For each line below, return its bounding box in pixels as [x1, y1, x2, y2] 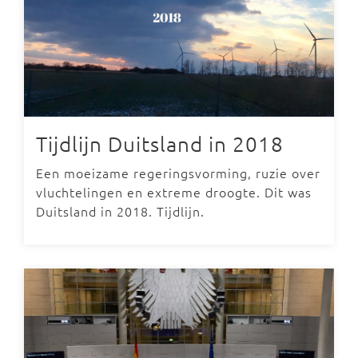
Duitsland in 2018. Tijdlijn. [36, 202, 205, 220]
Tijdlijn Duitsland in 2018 [36, 131, 284, 156]
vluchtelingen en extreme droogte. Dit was [36, 183, 312, 201]
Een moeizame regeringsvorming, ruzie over [36, 164, 320, 181]
